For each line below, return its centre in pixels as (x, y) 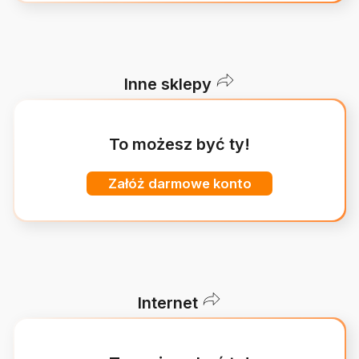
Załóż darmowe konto (179, 184)
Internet (168, 303)
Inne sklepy (168, 84)
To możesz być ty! (179, 145)
